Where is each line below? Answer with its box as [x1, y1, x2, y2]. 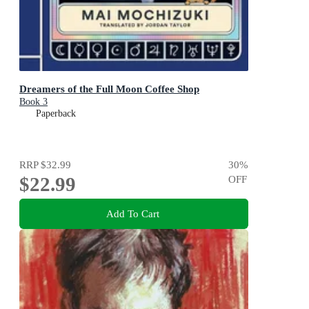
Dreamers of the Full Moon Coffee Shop [19, 83, 199, 95]
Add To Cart [106, 207, 159, 219]
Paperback [36, 108, 76, 119]
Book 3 [19, 97, 48, 108]
